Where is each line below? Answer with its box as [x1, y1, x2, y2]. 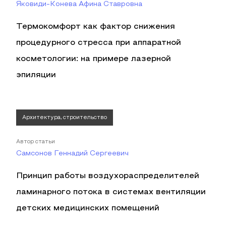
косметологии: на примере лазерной [16, 55, 171, 63]
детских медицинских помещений [16, 205, 159, 212]
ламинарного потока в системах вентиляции [16, 189, 206, 196]
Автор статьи [16, 139, 55, 144]
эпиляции [16, 72, 56, 79]
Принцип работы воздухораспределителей [16, 173, 199, 180]
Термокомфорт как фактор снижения [16, 23, 175, 30]
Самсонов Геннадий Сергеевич [16, 150, 129, 157]
